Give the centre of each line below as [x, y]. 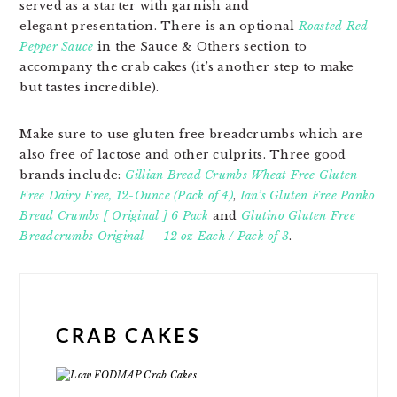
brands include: [72, 175]
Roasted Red [333, 26]
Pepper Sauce [57, 47]
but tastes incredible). [90, 87]
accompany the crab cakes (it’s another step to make [187, 67]
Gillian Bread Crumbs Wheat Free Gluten [241, 175]
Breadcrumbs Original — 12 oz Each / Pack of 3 [155, 236]
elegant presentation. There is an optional [159, 26]
